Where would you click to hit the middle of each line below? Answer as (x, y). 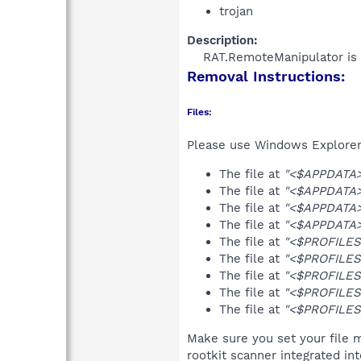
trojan (236, 11)
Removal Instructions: (266, 76)
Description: (222, 40)
